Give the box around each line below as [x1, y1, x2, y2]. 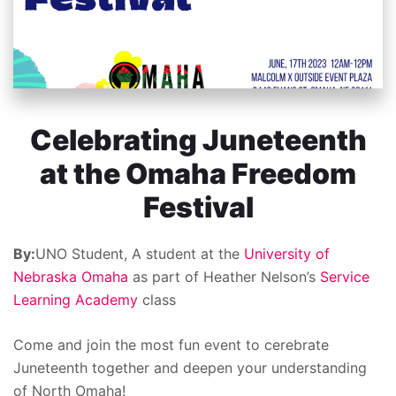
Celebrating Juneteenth [29, 123, 367, 158]
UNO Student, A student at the [35, 245, 244, 263]
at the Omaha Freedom [40, 156, 356, 192]
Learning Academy [13, 291, 138, 309]
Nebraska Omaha [13, 268, 128, 286]
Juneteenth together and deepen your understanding [13, 359, 367, 377]
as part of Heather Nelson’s [128, 268, 320, 286]
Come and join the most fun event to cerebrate [13, 336, 329, 354]
